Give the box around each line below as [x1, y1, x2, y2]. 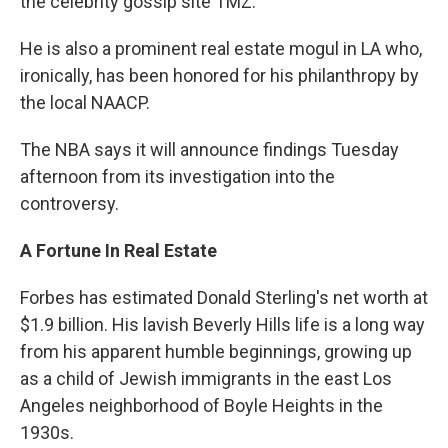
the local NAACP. [20, 92, 150, 114]
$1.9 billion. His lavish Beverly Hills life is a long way [20, 314, 425, 336]
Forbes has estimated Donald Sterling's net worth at [20, 287, 428, 309]
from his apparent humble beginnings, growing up [20, 341, 412, 363]
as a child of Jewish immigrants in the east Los [20, 368, 392, 390]
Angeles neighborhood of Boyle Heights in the [20, 395, 383, 417]
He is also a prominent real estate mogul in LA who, [20, 38, 422, 60]
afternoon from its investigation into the [20, 166, 335, 188]
